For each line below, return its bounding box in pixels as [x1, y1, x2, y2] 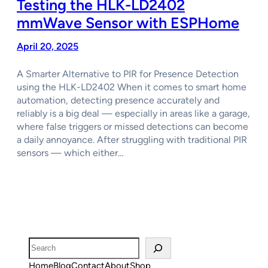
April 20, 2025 [17, 40, 78, 52]
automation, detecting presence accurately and [17, 94, 220, 106]
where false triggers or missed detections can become [17, 120, 248, 132]
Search [28, 237, 56, 249]
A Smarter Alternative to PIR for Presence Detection [17, 68, 239, 80]
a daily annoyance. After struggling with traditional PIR [17, 133, 247, 145]
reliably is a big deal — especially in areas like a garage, [17, 107, 250, 119]
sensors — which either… [17, 147, 124, 159]
